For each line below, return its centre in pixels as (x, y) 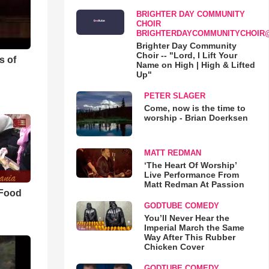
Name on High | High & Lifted (195, 65)
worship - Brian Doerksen (196, 118)
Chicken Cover (174, 247)
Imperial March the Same (194, 228)
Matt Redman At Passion (194, 185)
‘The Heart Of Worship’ (190, 165)
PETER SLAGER (174, 96)
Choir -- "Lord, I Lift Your (186, 55)
